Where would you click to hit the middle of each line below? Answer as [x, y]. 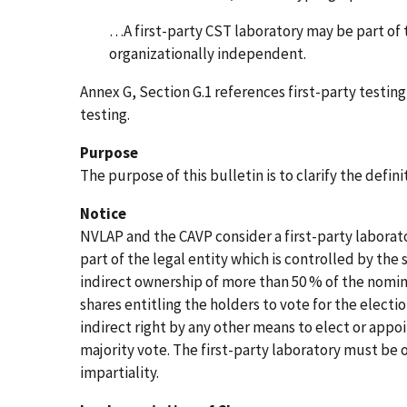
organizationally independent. [208, 53]
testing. [105, 114]
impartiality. [119, 372]
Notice [103, 213]
